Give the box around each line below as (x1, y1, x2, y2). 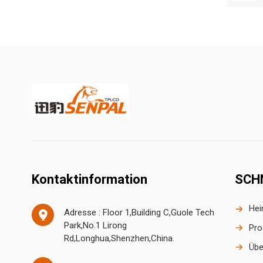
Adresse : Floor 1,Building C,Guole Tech (63, 207, 214, 218)
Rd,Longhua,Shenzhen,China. (63, 232, 174, 244)
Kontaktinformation (31, 171, 147, 187)
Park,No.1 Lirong (63, 220, 127, 231)
